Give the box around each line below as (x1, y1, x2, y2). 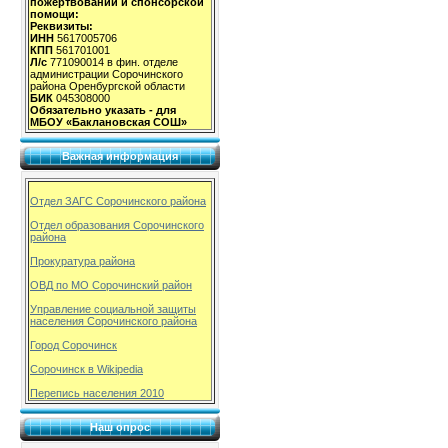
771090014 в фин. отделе (47, 56, 178, 69)
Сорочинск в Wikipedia (30, 363, 143, 376)
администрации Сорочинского (30, 68, 183, 81)
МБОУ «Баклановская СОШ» (30, 116, 187, 129)
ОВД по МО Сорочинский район (30, 279, 192, 292)
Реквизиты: (30, 20, 93, 33)
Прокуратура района (30, 255, 135, 268)
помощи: (30, 8, 79, 21)
